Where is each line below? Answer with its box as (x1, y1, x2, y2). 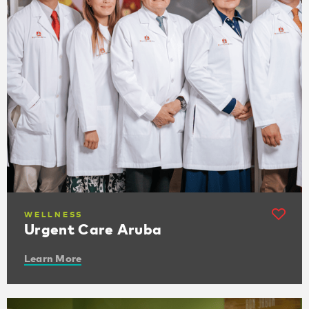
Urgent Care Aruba (24, 219, 162, 238)
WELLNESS (24, 209, 83, 219)
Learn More (24, 252, 82, 264)
